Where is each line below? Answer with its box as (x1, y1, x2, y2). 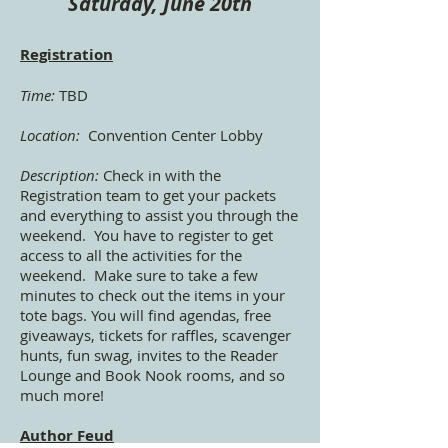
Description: (20, 164, 99, 185)
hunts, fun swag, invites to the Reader (20, 344, 278, 365)
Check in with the (99, 164, 221, 185)
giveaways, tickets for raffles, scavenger (20, 324, 291, 345)
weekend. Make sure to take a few (20, 264, 258, 285)
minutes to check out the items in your (20, 284, 285, 305)
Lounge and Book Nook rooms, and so (20, 364, 285, 385)
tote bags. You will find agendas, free (20, 304, 271, 325)
